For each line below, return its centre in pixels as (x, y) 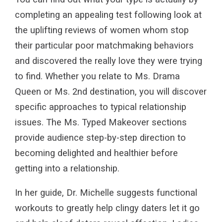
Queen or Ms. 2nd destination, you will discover (111, 91)
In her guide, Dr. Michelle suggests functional (106, 193)
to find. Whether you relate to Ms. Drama (97, 76)
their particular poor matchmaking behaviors (104, 45)
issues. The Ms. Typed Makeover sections (101, 122)
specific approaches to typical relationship (101, 107)
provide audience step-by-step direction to (100, 138)
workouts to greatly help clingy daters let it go (107, 208)
